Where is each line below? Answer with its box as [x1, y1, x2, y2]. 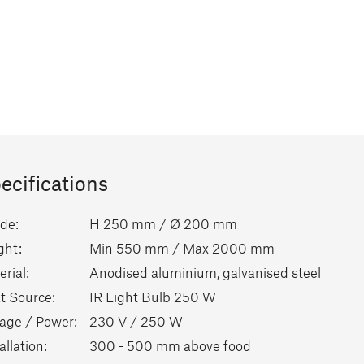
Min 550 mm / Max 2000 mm [89, 243, 275, 256]
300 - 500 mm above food [89, 340, 252, 353]
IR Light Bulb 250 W [89, 292, 217, 305]
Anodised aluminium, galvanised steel [89, 267, 322, 280]
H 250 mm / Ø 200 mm [89, 219, 238, 232]
